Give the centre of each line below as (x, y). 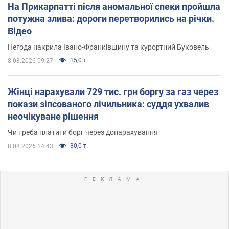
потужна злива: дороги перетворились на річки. (111, 18)
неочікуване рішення (53, 116)
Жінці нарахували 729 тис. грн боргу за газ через (113, 91)
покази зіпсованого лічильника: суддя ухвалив (108, 104)
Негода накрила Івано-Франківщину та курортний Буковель (108, 47)
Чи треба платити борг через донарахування (83, 132)
